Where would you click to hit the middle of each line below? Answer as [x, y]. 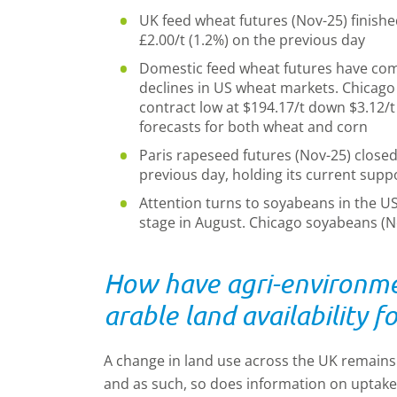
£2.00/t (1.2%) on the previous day [252, 40]
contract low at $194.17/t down [244, 107]
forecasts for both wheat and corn [253, 127]
